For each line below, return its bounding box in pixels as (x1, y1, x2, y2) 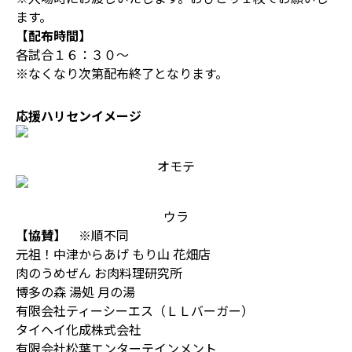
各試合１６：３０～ (16, 45, 129, 64)
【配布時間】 (16, 26, 91, 45)
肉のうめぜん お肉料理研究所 (16, 263, 182, 282)
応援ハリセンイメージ (16, 106, 141, 125)
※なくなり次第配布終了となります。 (16, 64, 228, 82)
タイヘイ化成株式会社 (16, 320, 141, 339)
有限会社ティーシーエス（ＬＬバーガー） (16, 301, 254, 320)
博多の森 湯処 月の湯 (16, 282, 135, 301)
